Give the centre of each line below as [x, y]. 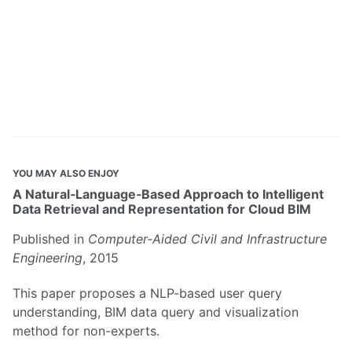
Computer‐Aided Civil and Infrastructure [207, 239]
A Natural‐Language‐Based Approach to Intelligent [168, 194]
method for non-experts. [86, 330]
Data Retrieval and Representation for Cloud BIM [162, 209]
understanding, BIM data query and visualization [156, 312]
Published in [50, 239]
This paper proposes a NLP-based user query [147, 293]
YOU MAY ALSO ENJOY [66, 174]
